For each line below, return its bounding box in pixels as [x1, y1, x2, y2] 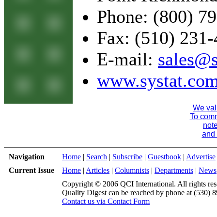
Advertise [186, 153, 216, 161]
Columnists [115, 166, 149, 174]
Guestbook [148, 153, 181, 161]
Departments [155, 166, 193, 174]
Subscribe [112, 153, 142, 161]
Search [86, 153, 107, 161]
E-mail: [97, 48, 158, 69]
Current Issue [9, 166, 54, 174]
